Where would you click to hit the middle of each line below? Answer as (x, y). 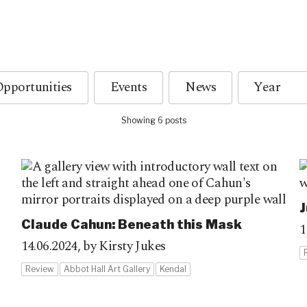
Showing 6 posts (153, 120)
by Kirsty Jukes (124, 246)
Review (39, 269)
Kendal (173, 269)
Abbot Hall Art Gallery (107, 269)
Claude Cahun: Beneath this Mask (131, 224)
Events (128, 87)
